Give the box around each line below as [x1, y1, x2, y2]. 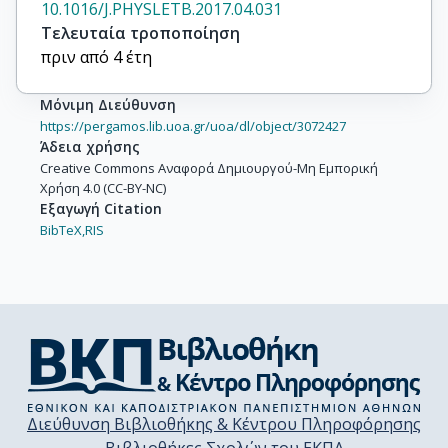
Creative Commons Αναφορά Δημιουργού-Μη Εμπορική [40, 158, 378, 177]
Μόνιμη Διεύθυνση [40, 94, 176, 114]
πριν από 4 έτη [41, 45, 152, 68]
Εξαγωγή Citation [40, 198, 162, 218]
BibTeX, [40, 220, 85, 239]
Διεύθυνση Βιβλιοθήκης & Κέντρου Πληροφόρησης [27, 413, 421, 435]
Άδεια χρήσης [40, 136, 140, 156]
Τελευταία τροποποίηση [41, 21, 240, 44]
